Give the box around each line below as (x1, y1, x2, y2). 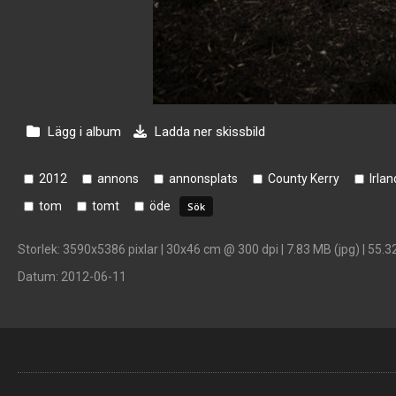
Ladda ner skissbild (151, 124, 265, 140)
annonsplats (169, 171, 238, 186)
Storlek (18, 242, 57, 256)
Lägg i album (48, 124, 121, 140)
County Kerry (268, 171, 339, 186)
